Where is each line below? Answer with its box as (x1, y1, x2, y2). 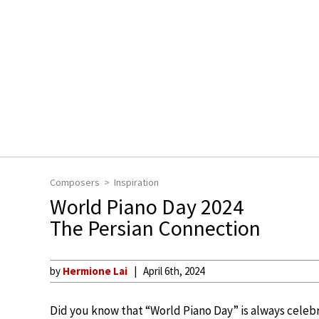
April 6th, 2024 (143, 264, 204, 278)
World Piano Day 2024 (50, 193, 244, 220)
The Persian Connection (50, 214, 261, 241)
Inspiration (114, 176, 159, 189)
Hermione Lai (63, 264, 127, 278)
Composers (50, 176, 100, 189)
